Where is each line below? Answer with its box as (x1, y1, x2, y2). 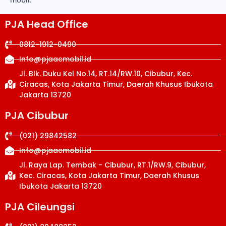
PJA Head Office (5, 17, 88, 31)
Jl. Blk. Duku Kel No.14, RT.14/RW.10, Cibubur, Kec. (19, 68, 192, 79)
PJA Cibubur (5, 108, 69, 123)
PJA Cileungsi (5, 199, 75, 214)
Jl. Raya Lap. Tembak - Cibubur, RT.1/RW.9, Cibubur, (19, 159, 206, 170)
